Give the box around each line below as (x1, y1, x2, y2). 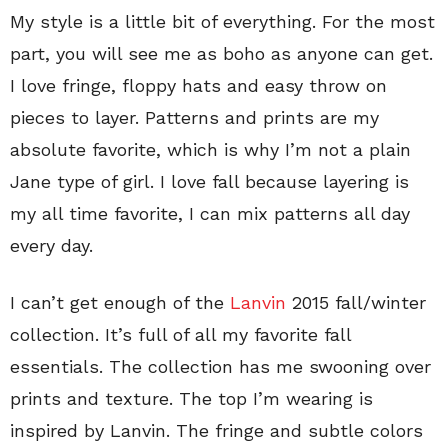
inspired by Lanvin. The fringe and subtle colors (10, 420, 423, 442)
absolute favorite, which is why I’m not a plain (10, 139, 411, 161)
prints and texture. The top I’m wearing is (10, 388, 373, 410)
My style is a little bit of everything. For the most (10, 11, 435, 33)
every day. (10, 235, 93, 257)
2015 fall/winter (286, 292, 426, 314)
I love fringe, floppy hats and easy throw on (10, 75, 387, 97)
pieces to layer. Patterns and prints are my (10, 107, 379, 129)
